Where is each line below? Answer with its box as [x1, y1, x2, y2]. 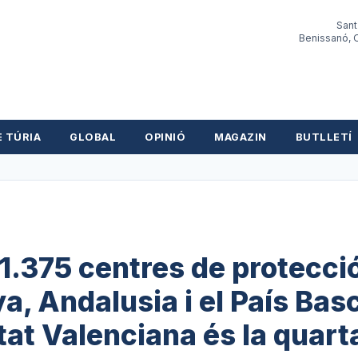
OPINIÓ [145, 131, 186, 143]
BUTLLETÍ [295, 131, 352, 143]
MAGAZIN [214, 131, 267, 143]
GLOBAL [70, 131, 117, 143]
